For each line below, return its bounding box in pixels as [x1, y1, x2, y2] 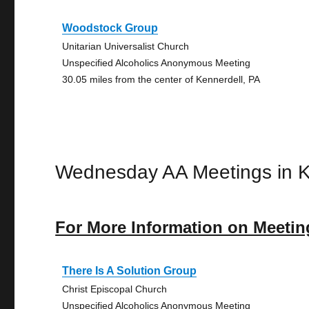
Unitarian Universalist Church [62, 41, 190, 52]
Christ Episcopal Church [62, 283, 168, 295]
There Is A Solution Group [62, 265, 197, 277]
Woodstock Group [62, 22, 159, 34]
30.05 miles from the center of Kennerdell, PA [62, 74, 261, 85]
